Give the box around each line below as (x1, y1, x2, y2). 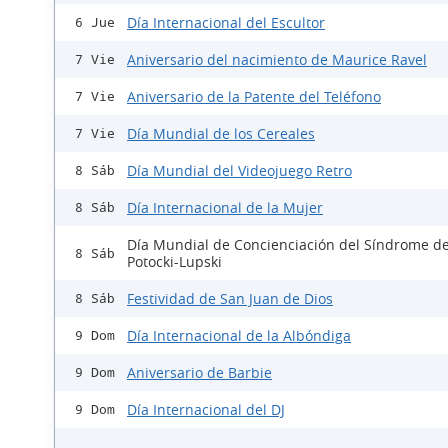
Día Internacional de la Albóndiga (127, 326, 351, 345)
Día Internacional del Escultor (127, 13, 325, 32)
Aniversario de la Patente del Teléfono (127, 87, 381, 106)
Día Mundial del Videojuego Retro (127, 161, 352, 180)
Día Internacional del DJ (127, 400, 285, 419)
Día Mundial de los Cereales (127, 124, 315, 143)
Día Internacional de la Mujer (127, 198, 323, 217)
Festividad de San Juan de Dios (127, 289, 333, 308)
